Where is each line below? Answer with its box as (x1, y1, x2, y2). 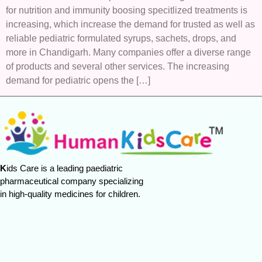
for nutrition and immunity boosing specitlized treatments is (6, 5, 247, 16)
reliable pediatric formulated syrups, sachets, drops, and (6, 33, 236, 44)
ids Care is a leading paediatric (6, 163, 130, 173)
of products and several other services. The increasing (6, 61, 229, 72)
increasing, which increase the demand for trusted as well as (6, 19, 255, 30)
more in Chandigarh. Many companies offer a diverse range (6, 47, 251, 58)
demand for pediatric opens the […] (6, 75, 150, 86)
